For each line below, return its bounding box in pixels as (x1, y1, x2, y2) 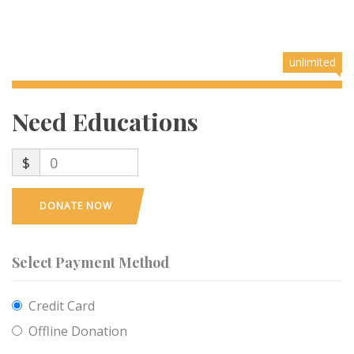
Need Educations (12, 105, 198, 137)
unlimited (289, 55, 336, 70)
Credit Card (28, 297, 95, 314)
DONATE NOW (40, 199, 112, 213)
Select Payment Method (12, 253, 169, 272)
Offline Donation (28, 322, 127, 340)
